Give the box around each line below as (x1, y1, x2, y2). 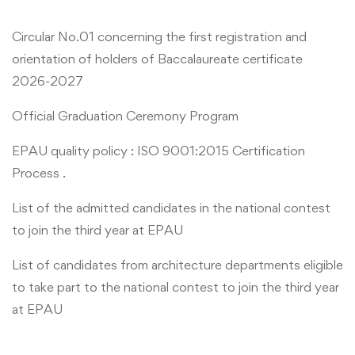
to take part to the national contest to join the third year (12, 278, 339, 295)
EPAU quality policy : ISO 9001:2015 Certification (12, 142, 305, 158)
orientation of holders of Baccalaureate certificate (12, 50, 303, 67)
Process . (12, 164, 66, 181)
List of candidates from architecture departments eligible (12, 256, 343, 273)
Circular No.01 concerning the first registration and (12, 28, 307, 44)
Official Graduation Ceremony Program (12, 107, 239, 124)
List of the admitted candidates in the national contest (12, 199, 330, 216)
